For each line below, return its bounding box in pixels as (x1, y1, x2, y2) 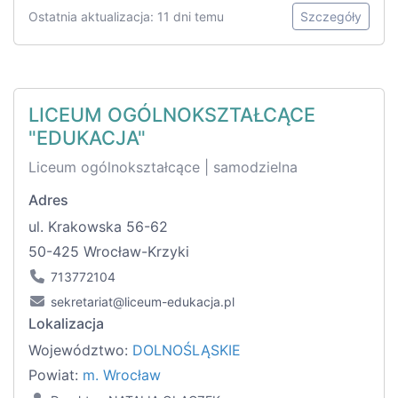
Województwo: (28, 341, 132, 360)
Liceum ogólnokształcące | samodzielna (28, 158, 298, 177)
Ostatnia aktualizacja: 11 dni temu (28, 9, 224, 25)
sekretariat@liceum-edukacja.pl (51, 294, 235, 310)
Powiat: (28, 366, 83, 385)
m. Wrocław (83, 366, 161, 385)
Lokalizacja (28, 314, 104, 333)
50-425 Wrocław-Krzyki (28, 243, 189, 261)
